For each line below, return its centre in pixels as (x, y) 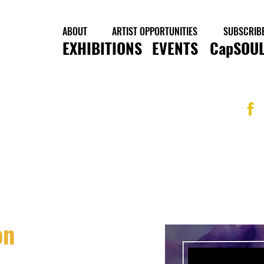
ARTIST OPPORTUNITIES (154, 31)
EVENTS (175, 48)
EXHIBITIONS (102, 48)
